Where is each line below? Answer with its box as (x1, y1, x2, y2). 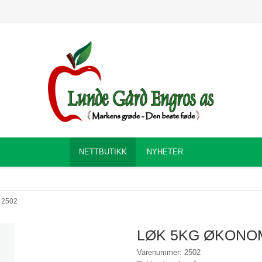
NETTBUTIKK (79, 147, 127, 156)
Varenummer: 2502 (137, 247, 201, 257)
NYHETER (147, 147, 183, 156)
